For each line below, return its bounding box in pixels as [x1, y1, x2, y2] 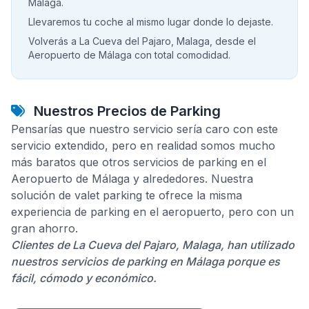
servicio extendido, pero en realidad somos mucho [11, 139, 275, 152]
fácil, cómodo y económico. [11, 271, 157, 285]
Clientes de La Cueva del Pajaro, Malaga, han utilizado [11, 238, 295, 252]
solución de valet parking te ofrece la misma [11, 188, 242, 202]
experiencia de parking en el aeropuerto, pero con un [11, 205, 294, 219]
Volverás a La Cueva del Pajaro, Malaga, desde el [28, 35, 256, 47]
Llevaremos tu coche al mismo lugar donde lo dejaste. [28, 16, 273, 28]
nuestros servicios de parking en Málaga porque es [11, 255, 280, 268]
